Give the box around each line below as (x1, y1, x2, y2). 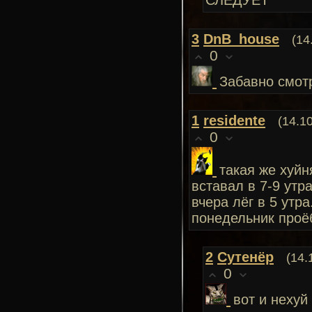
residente (203, 113, 265, 128)
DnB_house (203, 31, 279, 47)
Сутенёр (217, 249, 274, 265)
